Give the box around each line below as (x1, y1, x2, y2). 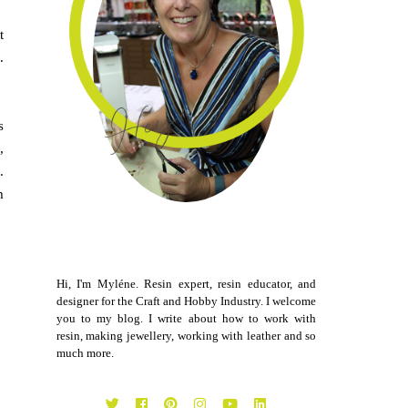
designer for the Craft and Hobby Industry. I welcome (56, 294, 317, 309)
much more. (56, 346, 114, 361)
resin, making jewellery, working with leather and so (56, 329, 317, 343)
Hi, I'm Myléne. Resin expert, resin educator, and (56, 277, 317, 291)
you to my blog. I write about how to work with (56, 311, 317, 326)
